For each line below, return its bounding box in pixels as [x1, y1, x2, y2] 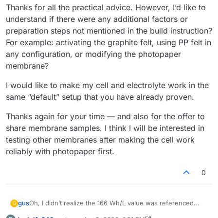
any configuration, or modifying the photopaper [6, 49, 181, 59]
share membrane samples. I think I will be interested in [6, 123, 204, 133]
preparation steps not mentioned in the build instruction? [6, 25, 212, 36]
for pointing [168, 208, 205, 216]
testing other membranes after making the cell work [6, 134, 195, 145]
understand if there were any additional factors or [6, 14, 188, 24]
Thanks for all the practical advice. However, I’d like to [6, 2, 206, 12]
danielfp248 [132, 208, 168, 216]
